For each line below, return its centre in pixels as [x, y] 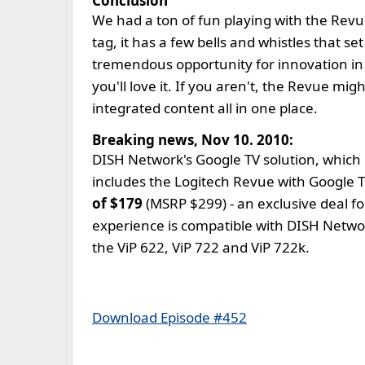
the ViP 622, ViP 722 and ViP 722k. [201, 247]
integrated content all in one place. [205, 108]
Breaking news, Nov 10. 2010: [193, 140]
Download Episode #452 [169, 317]
